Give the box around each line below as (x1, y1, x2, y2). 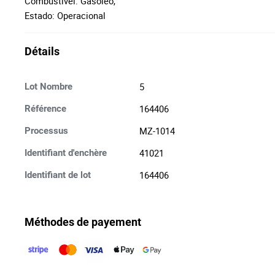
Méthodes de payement (25, 215, 141, 228)
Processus (25, 125, 68, 136)
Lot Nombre (25, 81, 72, 92)
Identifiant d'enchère (25, 147, 107, 158)
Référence (25, 103, 66, 114)
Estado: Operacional (25, 9, 106, 21)
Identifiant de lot (25, 169, 91, 180)
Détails (25, 45, 60, 58)
